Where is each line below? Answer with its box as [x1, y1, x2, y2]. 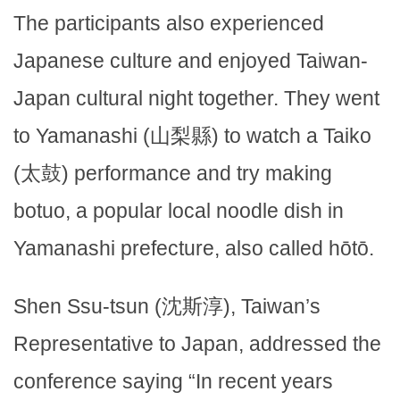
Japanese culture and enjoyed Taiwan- [13, 49, 368, 73]
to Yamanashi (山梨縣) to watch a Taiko [13, 124, 371, 148]
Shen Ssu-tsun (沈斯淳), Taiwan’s [13, 295, 321, 319]
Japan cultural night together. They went [13, 87, 379, 111]
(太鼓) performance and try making [13, 162, 332, 186]
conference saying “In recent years [13, 370, 333, 394]
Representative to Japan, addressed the [13, 332, 381, 356]
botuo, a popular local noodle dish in [13, 199, 344, 223]
